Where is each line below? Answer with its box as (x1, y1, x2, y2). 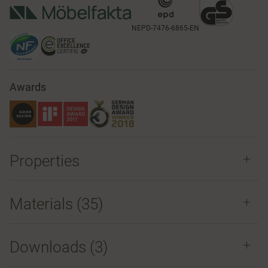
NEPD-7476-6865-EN (132, 24, 200, 32)
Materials (10, 195, 77, 213)
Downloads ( (10, 238, 95, 256)
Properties (10, 152, 80, 170)
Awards (10, 81, 46, 93)
